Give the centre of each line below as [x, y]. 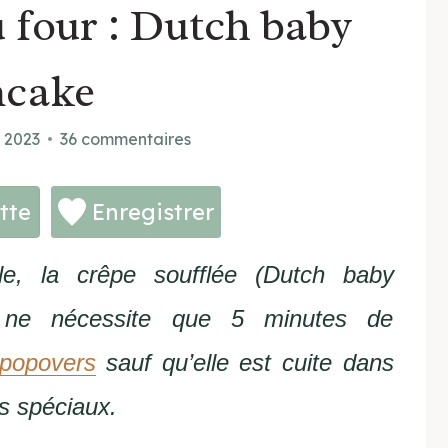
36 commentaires [126, 138]
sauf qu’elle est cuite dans [244, 362]
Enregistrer [150, 211]
